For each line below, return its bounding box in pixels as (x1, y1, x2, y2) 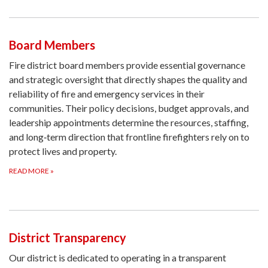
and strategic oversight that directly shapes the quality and (9, 74, 247, 86)
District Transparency (9, 230, 126, 245)
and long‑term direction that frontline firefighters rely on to (9, 131, 249, 143)
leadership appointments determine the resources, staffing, (9, 117, 248, 129)
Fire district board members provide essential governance (9, 59, 245, 71)
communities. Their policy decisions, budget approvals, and (9, 102, 249, 114)
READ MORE (9, 166, 50, 176)
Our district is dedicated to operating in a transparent (9, 252, 226, 264)
